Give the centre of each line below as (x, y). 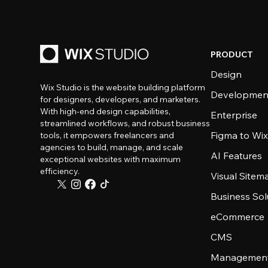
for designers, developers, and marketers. (121, 99)
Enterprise (234, 115)
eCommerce (238, 217)
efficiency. (60, 171)
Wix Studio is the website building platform (123, 87)
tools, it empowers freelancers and (107, 135)
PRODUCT (232, 54)
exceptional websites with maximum (111, 159)
